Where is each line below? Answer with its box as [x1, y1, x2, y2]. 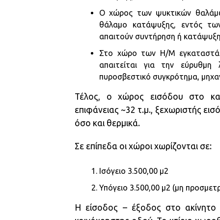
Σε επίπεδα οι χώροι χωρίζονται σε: [75, 141, 212, 151]
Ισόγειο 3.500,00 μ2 [99, 166, 168, 175]
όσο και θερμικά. [75, 118, 140, 128]
